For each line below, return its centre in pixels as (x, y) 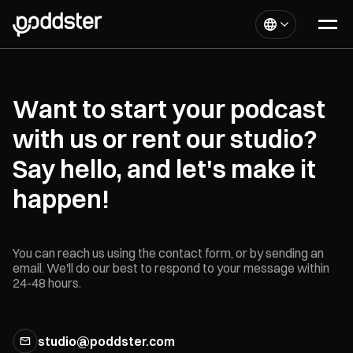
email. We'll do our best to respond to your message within (171, 268)
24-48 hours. (47, 283)
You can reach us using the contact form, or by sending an (168, 253)
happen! (61, 199)
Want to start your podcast (169, 109)
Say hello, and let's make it (164, 169)
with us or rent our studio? (165, 139)
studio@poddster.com (106, 341)
